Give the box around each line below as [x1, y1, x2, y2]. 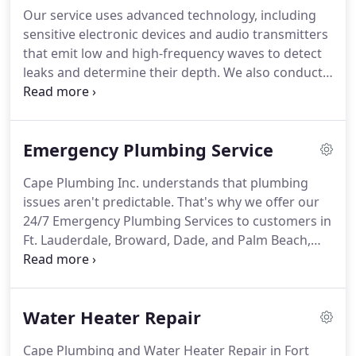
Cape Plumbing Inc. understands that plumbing [23, 174, 308, 192]
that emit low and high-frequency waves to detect [23, 44, 322, 62]
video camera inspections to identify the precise [23, 83, 311, 100]
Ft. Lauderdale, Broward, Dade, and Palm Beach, [23, 231, 311, 249]
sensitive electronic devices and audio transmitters [23, 25, 328, 43]
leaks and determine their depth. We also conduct [23, 64, 323, 81]
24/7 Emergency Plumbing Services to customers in [23, 212, 331, 230]
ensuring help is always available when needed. [23, 250, 307, 268]
